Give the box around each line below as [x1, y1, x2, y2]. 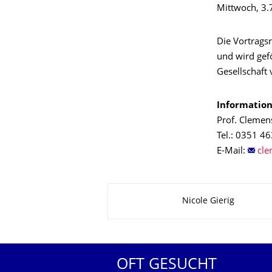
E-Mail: [217, 147, 248, 156]
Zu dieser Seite [107, 185, 203, 198]
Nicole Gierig [182, 197, 234, 205]
